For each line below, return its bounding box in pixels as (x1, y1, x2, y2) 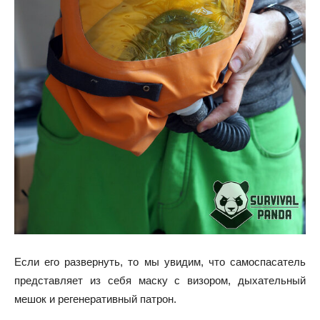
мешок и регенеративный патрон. (14, 292, 176, 305)
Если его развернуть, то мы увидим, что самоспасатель (14, 255, 306, 268)
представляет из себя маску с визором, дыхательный (14, 274, 306, 286)
